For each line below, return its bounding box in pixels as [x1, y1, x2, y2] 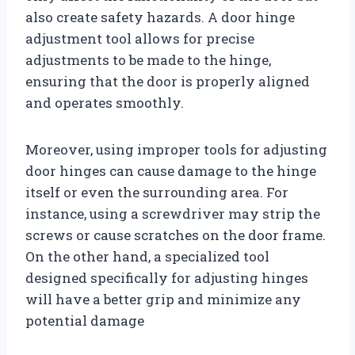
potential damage [25, 311, 144, 330]
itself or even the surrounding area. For [25, 182, 288, 201]
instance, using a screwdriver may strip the [25, 204, 320, 223]
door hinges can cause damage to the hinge [25, 161, 316, 180]
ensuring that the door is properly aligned [25, 71, 310, 90]
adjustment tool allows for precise [25, 29, 254, 48]
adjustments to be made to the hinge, [25, 50, 271, 69]
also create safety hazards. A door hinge [25, 7, 295, 26]
